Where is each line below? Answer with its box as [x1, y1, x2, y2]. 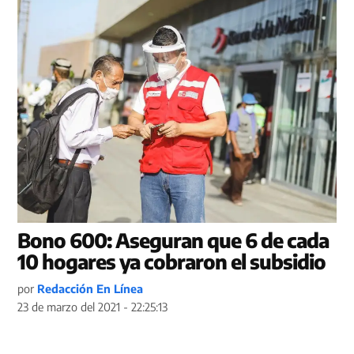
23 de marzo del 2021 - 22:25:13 [17, 299, 168, 314]
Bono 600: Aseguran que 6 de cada [17, 227, 330, 253]
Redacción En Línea [37, 281, 144, 296]
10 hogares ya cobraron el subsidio [17, 248, 326, 274]
